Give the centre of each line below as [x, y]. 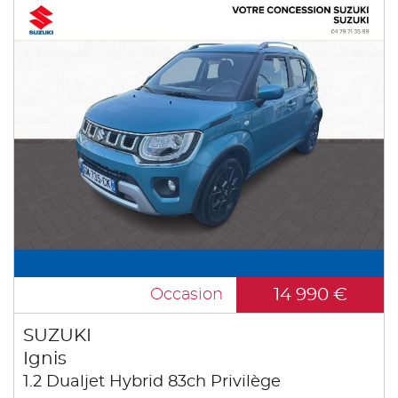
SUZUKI [57, 336]
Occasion [187, 295]
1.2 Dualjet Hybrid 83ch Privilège [152, 382]
